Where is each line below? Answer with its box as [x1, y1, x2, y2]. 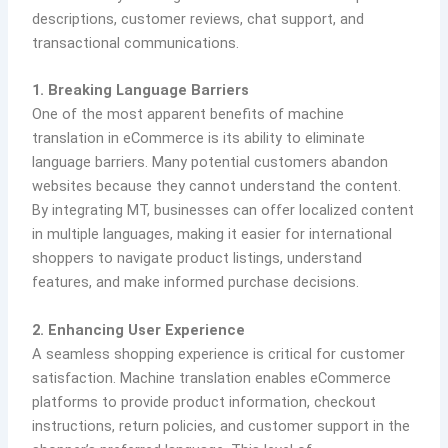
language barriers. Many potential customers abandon [32, 153, 389, 172]
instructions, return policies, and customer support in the [32, 416, 411, 435]
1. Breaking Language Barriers [32, 81, 250, 100]
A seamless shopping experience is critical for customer [32, 344, 406, 363]
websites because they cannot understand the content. [32, 177, 402, 196]
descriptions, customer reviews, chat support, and [32, 10, 365, 29]
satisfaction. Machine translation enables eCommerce [32, 368, 392, 387]
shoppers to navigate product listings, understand [32, 249, 363, 268]
